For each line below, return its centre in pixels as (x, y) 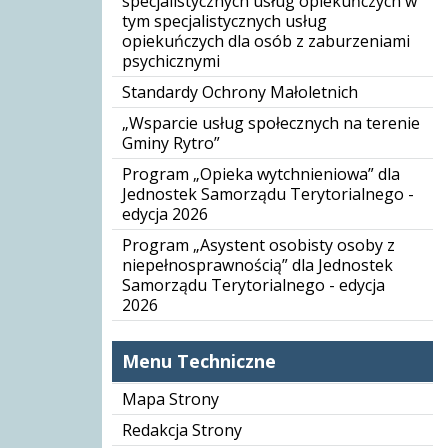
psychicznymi (171, 61)
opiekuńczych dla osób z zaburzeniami (266, 41)
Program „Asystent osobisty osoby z (258, 245)
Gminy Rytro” (171, 143)
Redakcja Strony (182, 430)
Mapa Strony (170, 399)
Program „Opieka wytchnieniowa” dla (261, 174)
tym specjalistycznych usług (224, 21)
